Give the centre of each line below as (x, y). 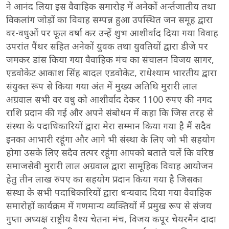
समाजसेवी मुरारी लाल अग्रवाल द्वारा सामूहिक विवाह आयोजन (110, 166)
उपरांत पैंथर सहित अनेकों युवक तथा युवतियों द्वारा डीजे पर (107, 46)
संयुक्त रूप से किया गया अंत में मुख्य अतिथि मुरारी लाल (102, 86)
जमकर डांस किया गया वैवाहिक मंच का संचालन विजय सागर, (110, 59)
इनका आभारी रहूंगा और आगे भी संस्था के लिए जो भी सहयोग (111, 139)
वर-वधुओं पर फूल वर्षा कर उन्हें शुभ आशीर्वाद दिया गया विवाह (112, 33)
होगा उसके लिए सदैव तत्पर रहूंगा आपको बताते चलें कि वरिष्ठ (110, 152)
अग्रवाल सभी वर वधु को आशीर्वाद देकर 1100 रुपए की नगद (109, 99)
